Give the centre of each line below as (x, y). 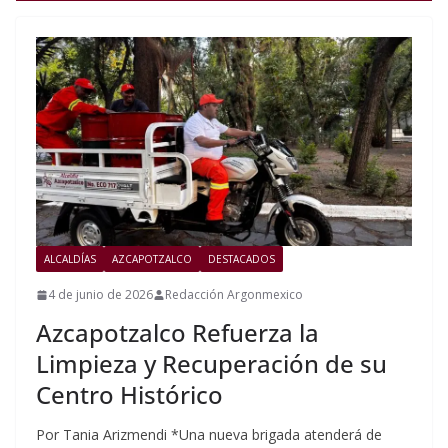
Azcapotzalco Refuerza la (177, 333)
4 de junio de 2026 (100, 295)
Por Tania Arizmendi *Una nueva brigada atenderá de (209, 435)
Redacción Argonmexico (234, 295)
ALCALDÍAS (70, 259)
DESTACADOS (241, 259)
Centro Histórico (129, 395)
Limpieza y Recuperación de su (211, 364)
